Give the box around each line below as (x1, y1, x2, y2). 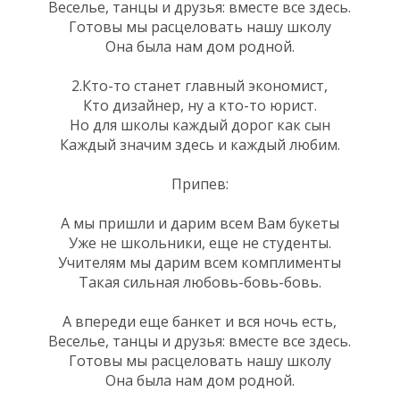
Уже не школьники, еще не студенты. (68, 232, 331, 253)
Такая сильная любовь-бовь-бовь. (78, 271, 321, 292)
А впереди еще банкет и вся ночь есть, (62, 311, 337, 331)
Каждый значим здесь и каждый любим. (59, 134, 340, 154)
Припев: (171, 173, 229, 194)
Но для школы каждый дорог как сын (69, 114, 330, 135)
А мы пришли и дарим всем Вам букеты (60, 212, 339, 233)
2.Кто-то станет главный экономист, (71, 75, 328, 96)
